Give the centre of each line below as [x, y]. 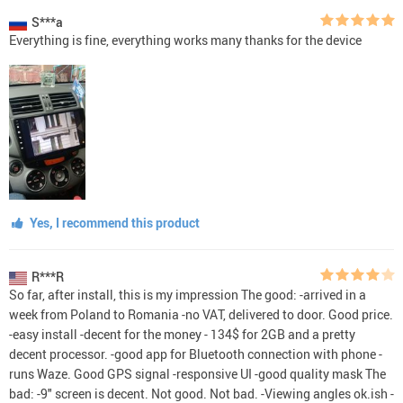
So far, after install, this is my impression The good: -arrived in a [188, 294]
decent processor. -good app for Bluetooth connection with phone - [196, 354]
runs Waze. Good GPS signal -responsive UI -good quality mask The [197, 373]
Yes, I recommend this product [113, 222]
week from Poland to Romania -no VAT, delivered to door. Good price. [201, 314]
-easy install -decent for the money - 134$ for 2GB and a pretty [182, 334]
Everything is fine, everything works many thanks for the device [185, 40]
